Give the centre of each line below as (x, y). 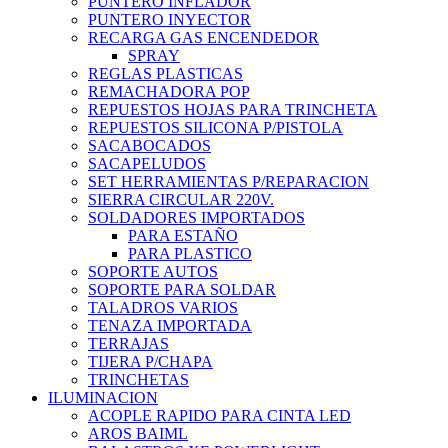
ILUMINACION (103, 398)
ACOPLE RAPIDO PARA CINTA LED (219, 416)
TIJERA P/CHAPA (150, 362)
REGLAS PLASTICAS (165, 74)
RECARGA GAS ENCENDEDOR (203, 38)
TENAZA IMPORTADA (170, 326)
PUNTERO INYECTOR (169, 20)
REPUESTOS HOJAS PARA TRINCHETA (232, 110)
